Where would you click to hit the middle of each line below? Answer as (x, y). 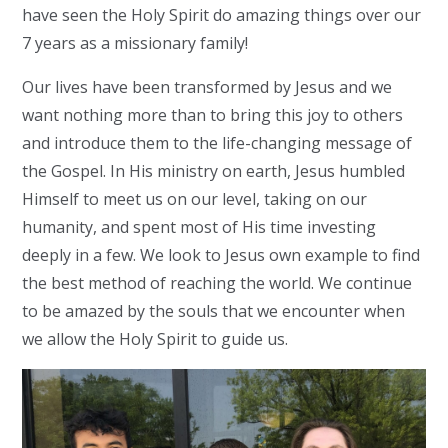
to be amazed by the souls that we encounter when (214, 310)
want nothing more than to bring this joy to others (213, 114)
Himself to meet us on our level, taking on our (195, 198)
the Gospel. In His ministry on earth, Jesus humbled (214, 170)
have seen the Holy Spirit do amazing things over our (222, 14)
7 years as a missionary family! (135, 42)
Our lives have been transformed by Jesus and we (207, 86)
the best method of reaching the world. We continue (217, 282)
